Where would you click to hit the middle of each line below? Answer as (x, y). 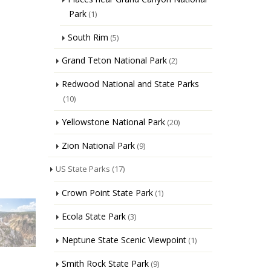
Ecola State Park (93, 216)
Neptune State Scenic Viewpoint (124, 240)
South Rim (88, 37)
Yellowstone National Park (113, 122)
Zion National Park (98, 145)
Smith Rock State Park (105, 263)
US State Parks (83, 169)
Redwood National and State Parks (130, 84)
